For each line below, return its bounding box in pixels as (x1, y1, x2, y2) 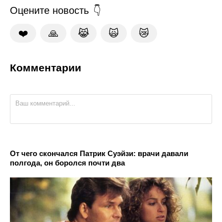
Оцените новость (10, 5, 89, 16)
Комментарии (10, 61, 81, 73)
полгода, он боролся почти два (10, 158, 125, 167)
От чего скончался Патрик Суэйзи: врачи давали (10, 149, 188, 158)
